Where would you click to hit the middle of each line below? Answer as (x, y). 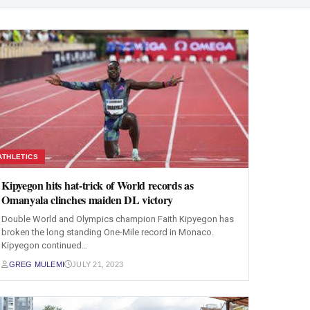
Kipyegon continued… (45, 245)
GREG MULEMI (36, 264)
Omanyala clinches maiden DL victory (88, 200)
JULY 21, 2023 (98, 264)
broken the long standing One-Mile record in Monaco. (108, 232)
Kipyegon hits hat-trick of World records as (98, 185)
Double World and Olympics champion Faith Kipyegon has (118, 219)
